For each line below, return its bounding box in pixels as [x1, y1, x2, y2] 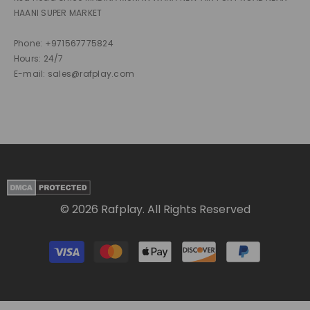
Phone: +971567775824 [14, 37, 113, 50]
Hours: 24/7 [14, 53, 64, 65]
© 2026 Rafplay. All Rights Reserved [60, 201, 250, 218]
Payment [154, 238, 193, 250]
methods [154, 253, 194, 266]
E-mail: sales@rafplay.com [14, 68, 134, 80]
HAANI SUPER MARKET [14, 7, 102, 19]
